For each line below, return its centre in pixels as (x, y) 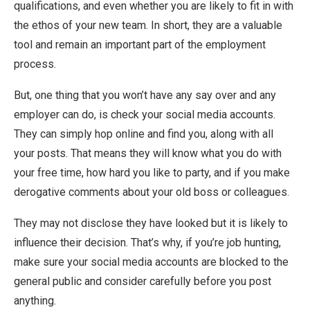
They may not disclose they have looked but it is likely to (151, 224)
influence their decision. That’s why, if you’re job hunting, (147, 243)
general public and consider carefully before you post (143, 282)
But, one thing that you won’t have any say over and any (145, 95)
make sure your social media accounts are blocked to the (151, 262)
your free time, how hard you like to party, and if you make (152, 173)
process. (35, 64)
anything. (35, 301)
